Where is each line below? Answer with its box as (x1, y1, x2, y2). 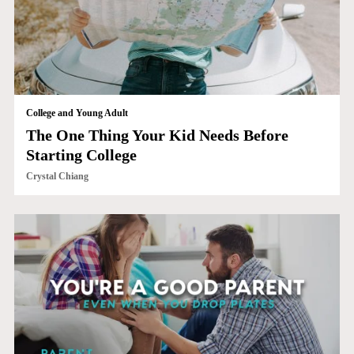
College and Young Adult (25, 107, 128, 119)
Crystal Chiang (25, 171, 88, 183)
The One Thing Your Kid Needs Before (25, 126, 288, 145)
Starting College (25, 146, 137, 164)
